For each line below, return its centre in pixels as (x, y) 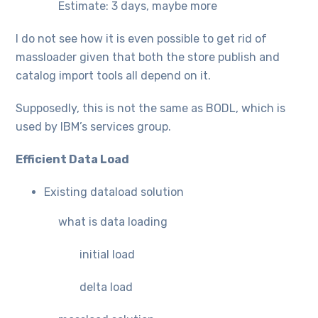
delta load (106, 287)
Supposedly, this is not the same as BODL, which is (151, 108)
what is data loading (113, 221)
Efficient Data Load (73, 159)
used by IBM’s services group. (94, 126)
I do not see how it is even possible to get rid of (142, 38)
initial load (108, 254)
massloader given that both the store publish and (148, 57)
